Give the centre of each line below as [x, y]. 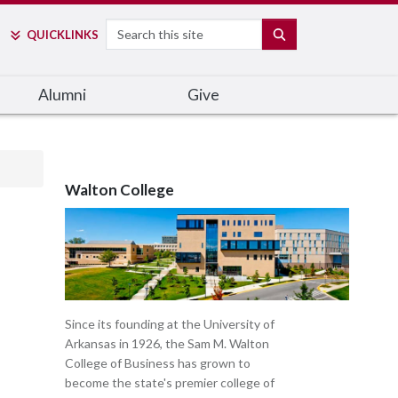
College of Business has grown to [158, 363]
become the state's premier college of [170, 382]
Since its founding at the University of [170, 324]
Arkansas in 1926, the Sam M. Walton [167, 343]
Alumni [62, 95]
